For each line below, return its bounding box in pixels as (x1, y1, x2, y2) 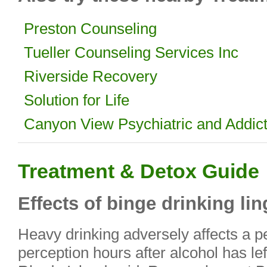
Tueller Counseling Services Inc (24, 44, 238, 61)
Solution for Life (24, 92, 129, 108)
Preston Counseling (24, 20, 157, 37)
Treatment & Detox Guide (18, 160, 259, 182)
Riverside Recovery (24, 68, 157, 85)
